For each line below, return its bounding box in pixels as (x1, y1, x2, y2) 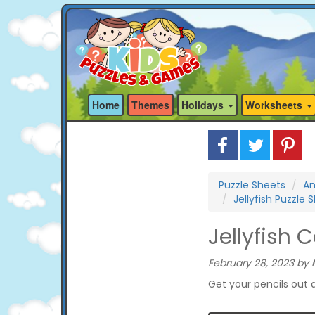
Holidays (181, 98, 226, 112)
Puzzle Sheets (218, 178, 285, 192)
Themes (131, 98, 169, 112)
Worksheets (245, 98, 305, 112)
